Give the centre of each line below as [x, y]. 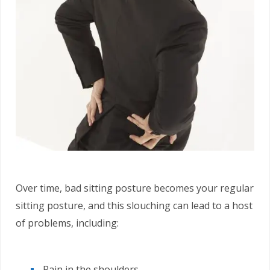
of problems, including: [67, 223]
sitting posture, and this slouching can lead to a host [134, 206]
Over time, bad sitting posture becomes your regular [135, 188]
